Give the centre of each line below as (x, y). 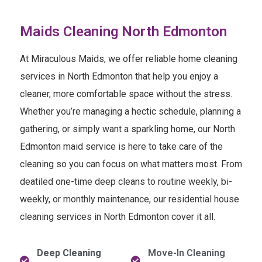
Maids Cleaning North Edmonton (123, 31)
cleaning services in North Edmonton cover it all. (118, 216)
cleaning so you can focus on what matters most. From (131, 164)
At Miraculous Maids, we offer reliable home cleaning (129, 58)
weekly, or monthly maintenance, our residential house (130, 199)
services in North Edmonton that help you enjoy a (119, 76)
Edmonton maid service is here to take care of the (121, 146)
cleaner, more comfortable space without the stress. (126, 94)
